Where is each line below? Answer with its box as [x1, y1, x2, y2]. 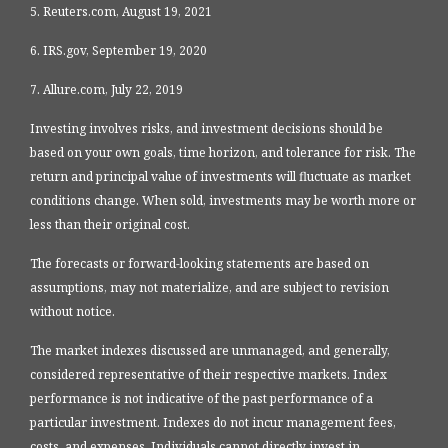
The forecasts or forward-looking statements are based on [30, 255, 369, 273]
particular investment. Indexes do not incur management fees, [30, 414, 396, 432]
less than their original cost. [30, 216, 190, 234]
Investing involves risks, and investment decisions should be [30, 120, 383, 138]
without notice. [30, 303, 115, 321]
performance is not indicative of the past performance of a [30, 390, 373, 408]
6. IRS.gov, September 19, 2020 [30, 42, 207, 60]
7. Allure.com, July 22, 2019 [30, 81, 183, 99]
